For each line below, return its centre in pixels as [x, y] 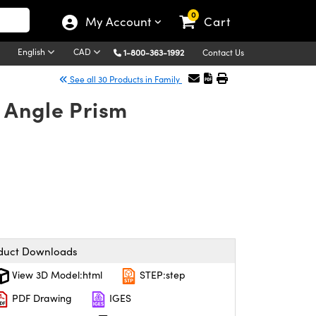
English [32, 51]
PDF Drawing [41, 298]
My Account [120, 22]
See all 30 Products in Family [125, 79]
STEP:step [161, 275]
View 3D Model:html [56, 275]
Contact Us [223, 52]
